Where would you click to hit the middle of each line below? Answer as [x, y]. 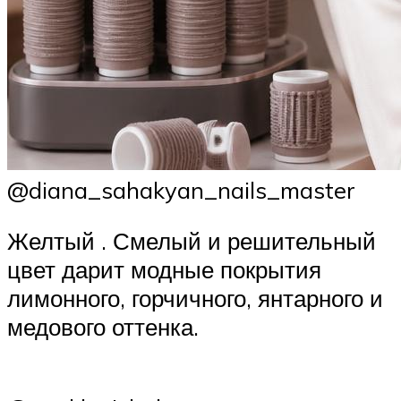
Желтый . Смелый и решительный [192, 241]
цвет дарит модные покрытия [164, 270]
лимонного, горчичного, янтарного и [195, 299]
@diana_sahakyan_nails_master [181, 189]
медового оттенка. [103, 327]
